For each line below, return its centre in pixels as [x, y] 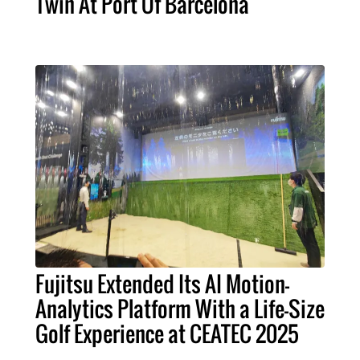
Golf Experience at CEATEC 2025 [167, 334]
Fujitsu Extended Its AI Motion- [162, 284]
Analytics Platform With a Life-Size [180, 309]
